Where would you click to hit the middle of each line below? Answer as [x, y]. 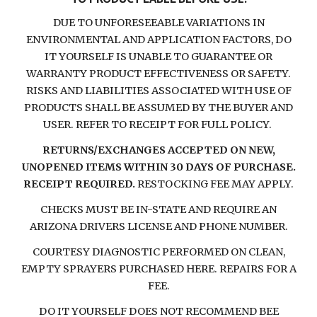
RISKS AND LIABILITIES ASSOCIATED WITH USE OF [158, 91]
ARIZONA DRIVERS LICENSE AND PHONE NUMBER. [158, 226]
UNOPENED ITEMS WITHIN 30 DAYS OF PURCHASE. [158, 167]
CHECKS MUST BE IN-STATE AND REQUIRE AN [158, 209]
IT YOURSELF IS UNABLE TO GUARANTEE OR [158, 57]
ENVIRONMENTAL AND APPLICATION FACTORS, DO [158, 40]
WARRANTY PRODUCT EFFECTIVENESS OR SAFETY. [158, 74]
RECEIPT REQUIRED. [80, 184]
